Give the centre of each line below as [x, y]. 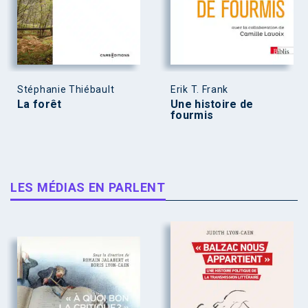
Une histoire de [212, 104]
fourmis [192, 115]
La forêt [40, 104]
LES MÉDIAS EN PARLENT [88, 188]
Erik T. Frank [200, 90]
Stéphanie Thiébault [66, 90]
